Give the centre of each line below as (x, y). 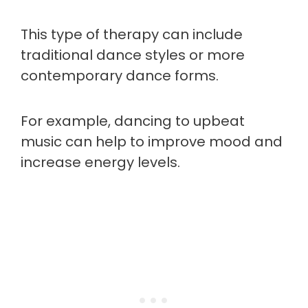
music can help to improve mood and (152, 141)
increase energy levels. (100, 162)
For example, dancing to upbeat (133, 121)
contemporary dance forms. (120, 75)
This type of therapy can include (132, 34)
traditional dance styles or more (133, 55)
